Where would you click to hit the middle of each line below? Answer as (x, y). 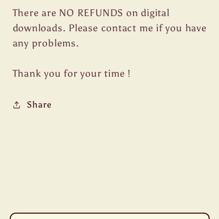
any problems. (46, 43)
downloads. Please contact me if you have (109, 28)
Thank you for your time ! (71, 74)
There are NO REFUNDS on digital (91, 13)
